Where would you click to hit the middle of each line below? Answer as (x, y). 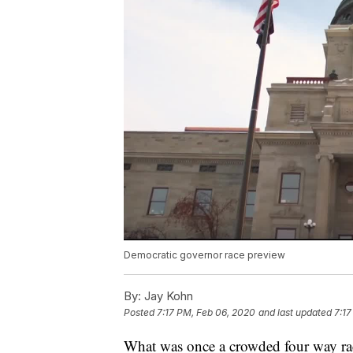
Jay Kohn (167, 296)
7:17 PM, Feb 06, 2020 (206, 313)
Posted (140, 313)
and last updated (295, 313)
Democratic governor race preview (204, 255)
